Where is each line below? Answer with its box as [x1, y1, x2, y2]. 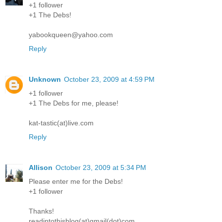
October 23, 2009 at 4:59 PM [64, 75, 155, 83]
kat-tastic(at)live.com [29, 119, 94, 127]
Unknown [29, 75, 61, 83]
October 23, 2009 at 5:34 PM [55, 163, 146, 171]
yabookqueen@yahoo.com [29, 31, 113, 39]
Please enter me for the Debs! [29, 177, 123, 185]
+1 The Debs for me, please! [29, 99, 118, 107]
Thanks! [29, 207, 54, 215]
